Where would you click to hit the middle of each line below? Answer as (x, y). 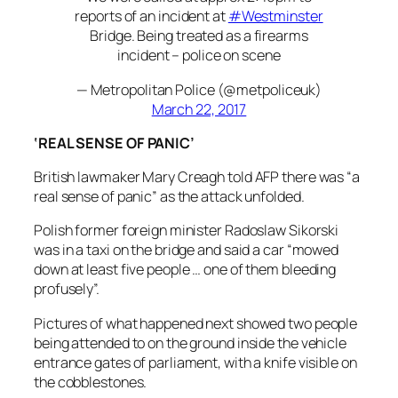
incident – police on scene (199, 56)
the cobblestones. (91, 382)
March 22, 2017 (199, 109)
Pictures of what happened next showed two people (196, 323)
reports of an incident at (151, 16)
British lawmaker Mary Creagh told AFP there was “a (197, 177)
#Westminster (275, 16)
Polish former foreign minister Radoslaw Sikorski (187, 231)
